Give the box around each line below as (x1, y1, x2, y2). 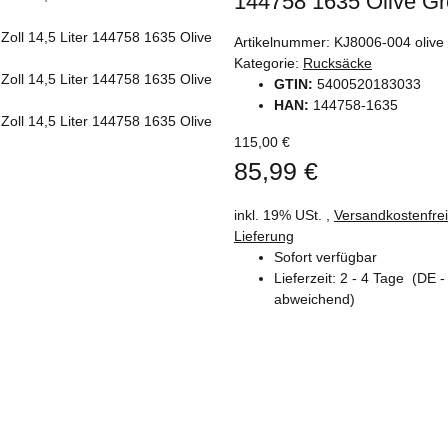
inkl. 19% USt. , (234, 207, 334, 224)
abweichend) (274, 291, 355, 308)
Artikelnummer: (234, 33, 334, 50)
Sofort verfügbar (274, 249, 377, 266)
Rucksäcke (303, 54, 372, 71)
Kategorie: (234, 54, 303, 71)
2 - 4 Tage (340, 270, 412, 287)
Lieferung (234, 228, 294, 245)
